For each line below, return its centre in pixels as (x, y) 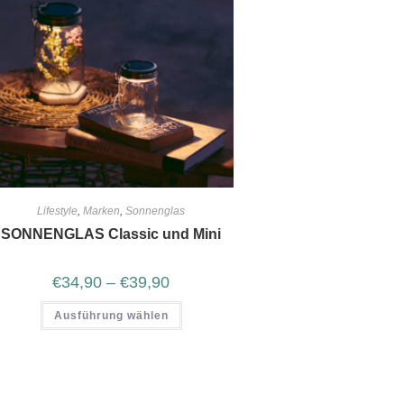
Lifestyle (58, 211)
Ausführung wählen (111, 315)
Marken (102, 211)
